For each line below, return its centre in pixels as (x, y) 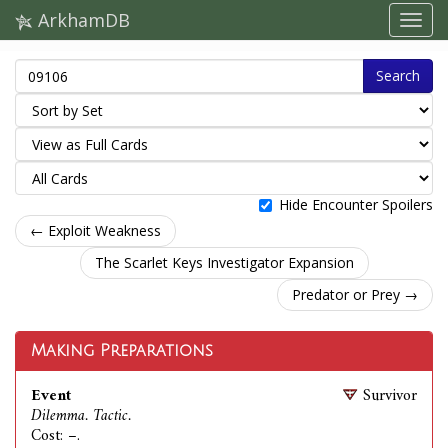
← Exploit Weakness (95, 230)
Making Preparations (122, 351)
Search (398, 75)
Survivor (390, 396)
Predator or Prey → (355, 294)
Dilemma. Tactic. (81, 416)
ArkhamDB (81, 20)
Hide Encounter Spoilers (356, 204)
